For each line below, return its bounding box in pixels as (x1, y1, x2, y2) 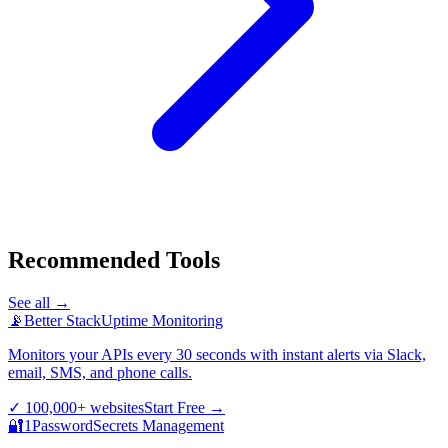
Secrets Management (93, 417, 224, 435)
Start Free (144, 399, 205, 417)
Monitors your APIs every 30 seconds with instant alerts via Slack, (8, 346, 426, 364)
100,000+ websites (25, 399, 144, 417)
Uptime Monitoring (101, 312, 223, 330)
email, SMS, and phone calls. (8, 364, 192, 382)
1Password (24, 417, 93, 435)
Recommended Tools (8, 247, 220, 274)
